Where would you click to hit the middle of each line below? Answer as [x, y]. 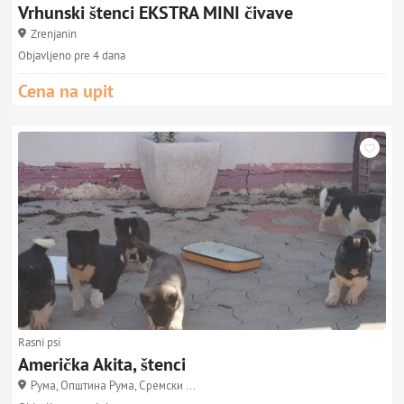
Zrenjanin [54, 33]
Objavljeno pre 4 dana [72, 55]
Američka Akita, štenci [102, 364]
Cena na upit [66, 91]
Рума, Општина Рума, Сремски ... [113, 385]
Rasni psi [39, 342]
